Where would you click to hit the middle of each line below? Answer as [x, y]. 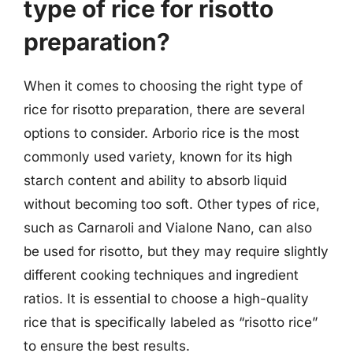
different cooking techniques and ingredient [161, 275]
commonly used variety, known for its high [158, 157]
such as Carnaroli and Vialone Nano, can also [168, 228]
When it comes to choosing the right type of [163, 86]
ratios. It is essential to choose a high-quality [166, 299]
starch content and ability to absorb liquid [155, 180]
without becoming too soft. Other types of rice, [172, 204]
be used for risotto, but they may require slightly [176, 251]
